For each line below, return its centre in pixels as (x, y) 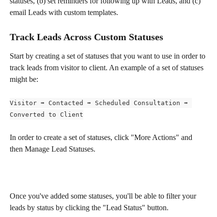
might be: (24, 79)
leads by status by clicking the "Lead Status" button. (89, 208)
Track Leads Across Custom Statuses (86, 37)
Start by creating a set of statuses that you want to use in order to (108, 56)
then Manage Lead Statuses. (53, 149)
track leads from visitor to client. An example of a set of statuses (108, 67)
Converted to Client (46, 115)
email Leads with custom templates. (64, 13)
